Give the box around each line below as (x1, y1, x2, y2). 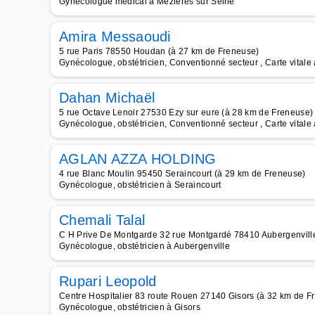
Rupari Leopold (59, 274, 157, 289)
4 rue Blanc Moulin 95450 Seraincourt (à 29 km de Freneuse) (59, 169, 306, 179)
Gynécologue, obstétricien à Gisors (59, 302, 200, 312)
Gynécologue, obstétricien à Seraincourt (59, 180, 221, 190)
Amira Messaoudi (59, 29, 171, 44)
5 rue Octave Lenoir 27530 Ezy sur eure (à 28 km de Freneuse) (59, 108, 314, 117)
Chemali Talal (59, 212, 146, 228)
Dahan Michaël (59, 90, 155, 105)
